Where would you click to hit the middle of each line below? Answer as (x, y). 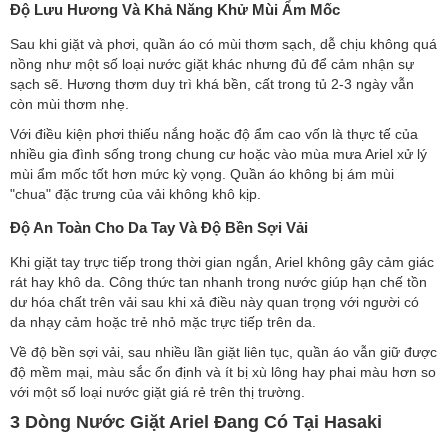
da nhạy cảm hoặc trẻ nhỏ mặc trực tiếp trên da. (163, 322)
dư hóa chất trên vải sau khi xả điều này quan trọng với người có (214, 302)
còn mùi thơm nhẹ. (69, 104)
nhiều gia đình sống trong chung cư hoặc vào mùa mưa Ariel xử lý (218, 154)
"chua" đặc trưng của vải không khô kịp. (135, 194)
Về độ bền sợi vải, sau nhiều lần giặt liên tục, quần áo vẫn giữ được (223, 352)
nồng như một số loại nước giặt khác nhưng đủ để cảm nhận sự (212, 64)
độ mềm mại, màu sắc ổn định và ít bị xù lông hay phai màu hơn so (223, 372)
